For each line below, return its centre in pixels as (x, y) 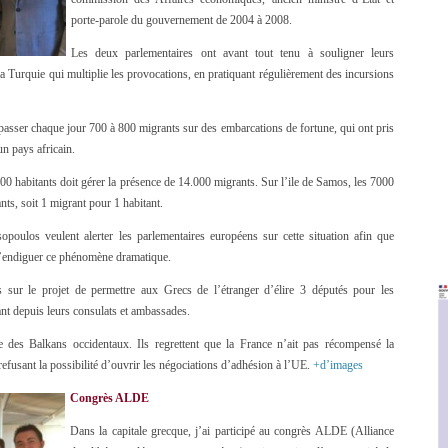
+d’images (338, 365)
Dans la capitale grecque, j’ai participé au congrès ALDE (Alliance (232, 431)
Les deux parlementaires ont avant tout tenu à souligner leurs (232, 53)
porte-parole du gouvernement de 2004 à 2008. (181, 20)
